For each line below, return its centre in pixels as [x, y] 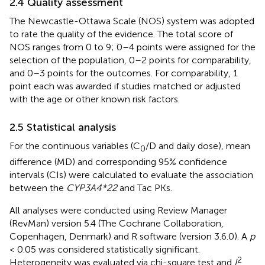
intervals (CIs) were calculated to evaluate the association [131, 174]
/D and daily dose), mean [198, 146]
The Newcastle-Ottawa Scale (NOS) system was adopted [132, 21]
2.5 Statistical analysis [63, 127]
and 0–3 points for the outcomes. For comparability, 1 [124, 73]
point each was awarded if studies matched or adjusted [125, 86]
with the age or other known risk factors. [95, 99]
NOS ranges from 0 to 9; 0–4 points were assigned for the [132, 47]
